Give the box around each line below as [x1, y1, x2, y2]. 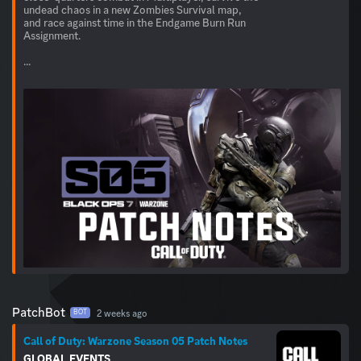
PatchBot [12, 303, 65, 321]
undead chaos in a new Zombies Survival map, [23, 2, 242, 18]
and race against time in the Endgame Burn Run [23, 15, 246, 31]
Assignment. [23, 28, 81, 44]
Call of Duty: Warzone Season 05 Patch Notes [23, 333, 247, 348]
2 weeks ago [97, 306, 147, 320]
